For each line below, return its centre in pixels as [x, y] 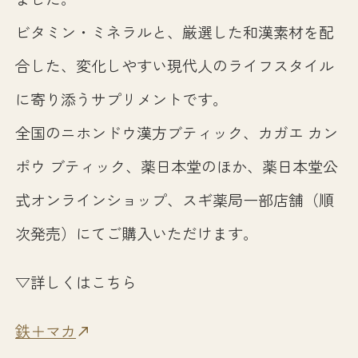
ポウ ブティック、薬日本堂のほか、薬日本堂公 [177, 166]
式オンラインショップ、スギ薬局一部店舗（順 [175, 199]
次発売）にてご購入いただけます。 [137, 233]
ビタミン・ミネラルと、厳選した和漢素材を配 [175, 32]
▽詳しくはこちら [76, 282]
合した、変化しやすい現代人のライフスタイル [175, 65]
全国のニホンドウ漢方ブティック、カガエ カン [177, 132]
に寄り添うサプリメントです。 [122, 99]
